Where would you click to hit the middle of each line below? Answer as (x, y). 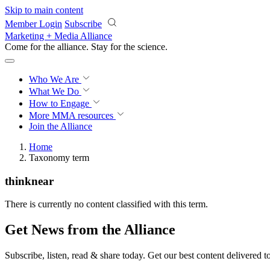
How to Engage (60, 103)
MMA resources (81, 115)
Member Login (33, 24)
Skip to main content (44, 10)
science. (152, 47)
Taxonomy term (59, 158)
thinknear (29, 181)
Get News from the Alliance (90, 230)
